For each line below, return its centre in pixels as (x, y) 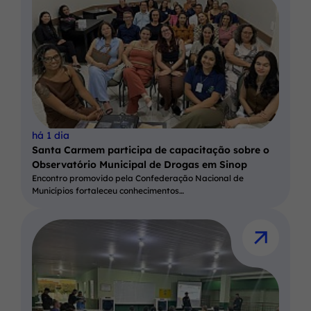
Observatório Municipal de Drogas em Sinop (140, 165)
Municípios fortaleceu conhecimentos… (108, 191)
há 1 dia (51, 136)
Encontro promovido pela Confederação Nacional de (138, 178)
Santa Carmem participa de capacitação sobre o (151, 150)
